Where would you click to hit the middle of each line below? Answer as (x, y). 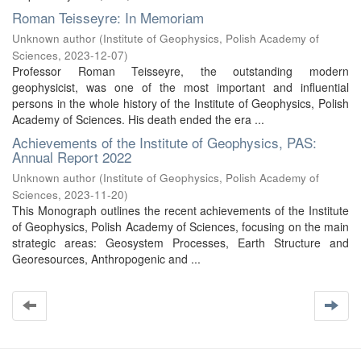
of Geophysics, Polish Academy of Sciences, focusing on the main (180, 226)
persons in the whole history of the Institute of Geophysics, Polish (180, 103)
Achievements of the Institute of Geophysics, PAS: (164, 142)
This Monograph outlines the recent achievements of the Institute (180, 210)
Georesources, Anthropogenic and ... (106, 259)
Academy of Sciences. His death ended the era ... (138, 119)
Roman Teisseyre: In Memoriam (108, 17)
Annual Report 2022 (72, 157)
